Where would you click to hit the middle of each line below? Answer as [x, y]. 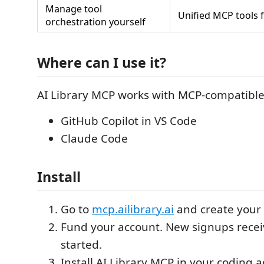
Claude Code [94, 138]
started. [81, 245]
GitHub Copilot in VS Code [129, 121]
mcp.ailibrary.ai [133, 209]
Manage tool [74, 9]
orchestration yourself [95, 22]
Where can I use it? [102, 62]
